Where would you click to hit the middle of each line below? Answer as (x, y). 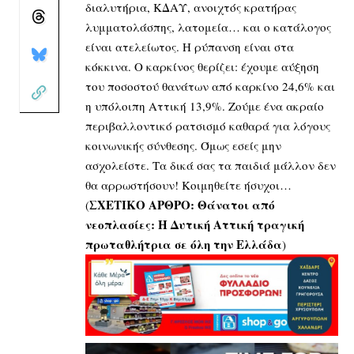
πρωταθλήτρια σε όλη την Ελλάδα (184, 244)
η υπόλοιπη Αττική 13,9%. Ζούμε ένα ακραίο (205, 105)
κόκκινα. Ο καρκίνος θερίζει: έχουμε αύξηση (202, 66)
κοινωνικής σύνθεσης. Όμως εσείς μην (183, 145)
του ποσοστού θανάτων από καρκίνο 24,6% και (210, 86)
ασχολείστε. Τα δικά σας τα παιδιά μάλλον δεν (211, 165)
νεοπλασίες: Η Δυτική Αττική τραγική (195, 224)
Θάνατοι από (236, 204)
